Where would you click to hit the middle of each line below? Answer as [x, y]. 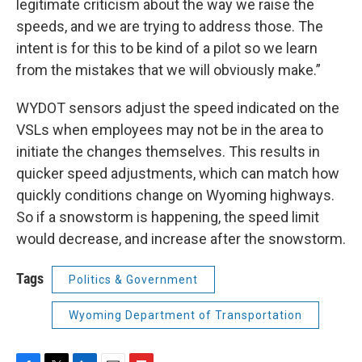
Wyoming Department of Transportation [185, 315]
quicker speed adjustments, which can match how [178, 173]
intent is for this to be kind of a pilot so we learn [167, 48]
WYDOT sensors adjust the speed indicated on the [178, 107]
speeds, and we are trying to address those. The [170, 26]
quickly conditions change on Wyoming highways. [175, 195]
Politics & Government [133, 279]
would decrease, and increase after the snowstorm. [181, 238]
